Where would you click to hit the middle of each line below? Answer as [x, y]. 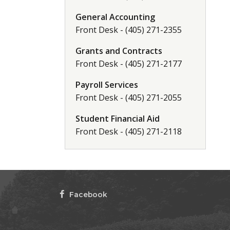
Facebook [87, 195]
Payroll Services [107, 85]
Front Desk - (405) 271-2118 [129, 131]
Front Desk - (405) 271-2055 [129, 98]
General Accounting [115, 17]
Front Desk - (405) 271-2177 [129, 64]
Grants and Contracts [119, 51]
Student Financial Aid [118, 119]
